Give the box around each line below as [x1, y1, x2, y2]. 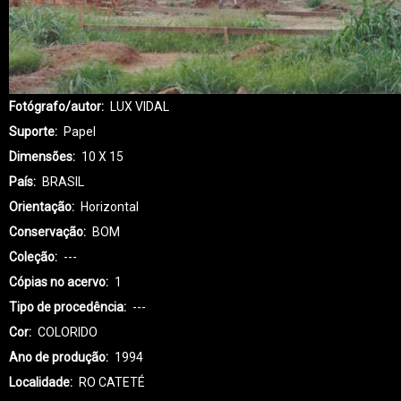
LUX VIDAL [110, 99, 169, 114]
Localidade [9, 375, 70, 389]
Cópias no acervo [9, 275, 106, 289]
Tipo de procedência [9, 300, 124, 314]
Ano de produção [9, 350, 106, 364]
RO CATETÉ [79, 375, 145, 389]
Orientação [9, 200, 72, 214]
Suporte [9, 124, 55, 139]
